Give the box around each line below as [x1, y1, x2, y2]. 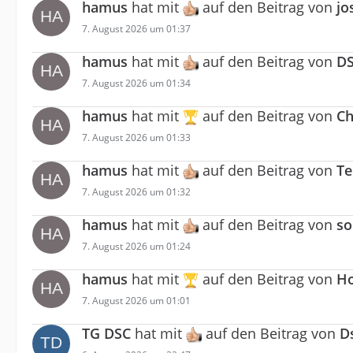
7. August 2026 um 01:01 [82, 293, 191, 307]
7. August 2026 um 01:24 [82, 239, 191, 253]
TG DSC [82, 324, 131, 343]
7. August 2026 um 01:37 [82, 21, 191, 35]
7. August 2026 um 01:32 [82, 184, 191, 199]
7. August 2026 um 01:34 [82, 76, 191, 90]
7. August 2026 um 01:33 [82, 130, 191, 144]
